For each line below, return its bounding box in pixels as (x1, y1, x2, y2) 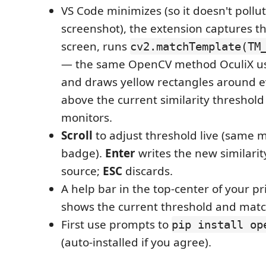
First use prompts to (61, 217, 172, 232)
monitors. (61, 110, 112, 125)
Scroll (61, 128, 93, 143)
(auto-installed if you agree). (61, 235, 211, 250)
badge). (61, 145, 105, 161)
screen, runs (61, 39, 130, 54)
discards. (122, 163, 173, 179)
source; (61, 163, 103, 179)
